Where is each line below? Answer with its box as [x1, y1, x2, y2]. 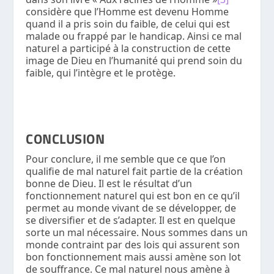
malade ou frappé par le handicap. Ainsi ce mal [26, 29, 242, 43]
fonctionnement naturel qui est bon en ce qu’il [26, 189, 240, 203]
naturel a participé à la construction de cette [26, 42, 231, 56]
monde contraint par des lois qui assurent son [26, 238, 240, 252]
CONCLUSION [26, 128, 105, 149]
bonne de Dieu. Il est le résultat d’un [26, 177, 193, 191]
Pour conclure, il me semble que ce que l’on [26, 152, 226, 166]
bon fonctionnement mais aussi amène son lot [26, 250, 242, 264]
